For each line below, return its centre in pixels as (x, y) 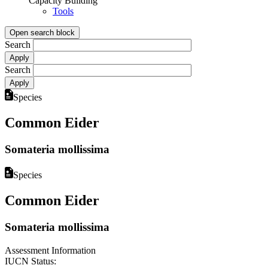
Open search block (42, 32)
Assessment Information (50, 250)
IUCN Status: (31, 261)
